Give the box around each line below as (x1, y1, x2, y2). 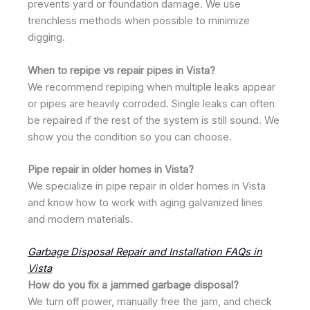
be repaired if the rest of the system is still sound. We (28, 113, 280, 127)
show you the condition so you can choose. (28, 130, 232, 143)
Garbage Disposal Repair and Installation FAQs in (28, 246, 262, 259)
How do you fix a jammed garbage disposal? (28, 279, 239, 292)
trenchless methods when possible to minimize (28, 15, 250, 28)
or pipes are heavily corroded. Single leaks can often (28, 97, 275, 110)
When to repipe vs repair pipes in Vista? (28, 64, 215, 77)
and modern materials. (28, 213, 133, 226)
